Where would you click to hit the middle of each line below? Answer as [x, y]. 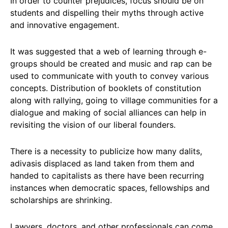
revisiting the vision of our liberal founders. [93, 125]
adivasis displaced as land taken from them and [102, 163]
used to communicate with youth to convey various [109, 76]
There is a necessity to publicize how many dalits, [106, 151]
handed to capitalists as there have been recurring [107, 176]
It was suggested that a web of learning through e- [108, 51]
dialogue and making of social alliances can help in [108, 112]
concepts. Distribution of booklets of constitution [106, 88]
